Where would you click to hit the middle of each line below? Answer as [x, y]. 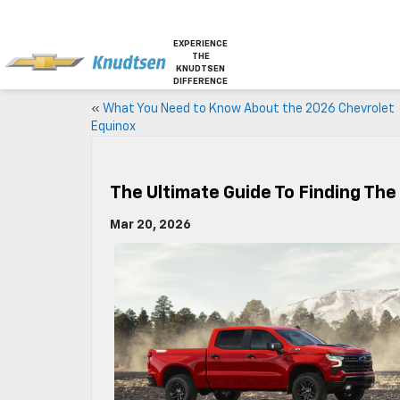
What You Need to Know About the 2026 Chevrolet [249, 109]
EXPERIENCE [201, 43]
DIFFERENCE [201, 81]
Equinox [113, 127]
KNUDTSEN [201, 68]
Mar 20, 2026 [150, 225]
